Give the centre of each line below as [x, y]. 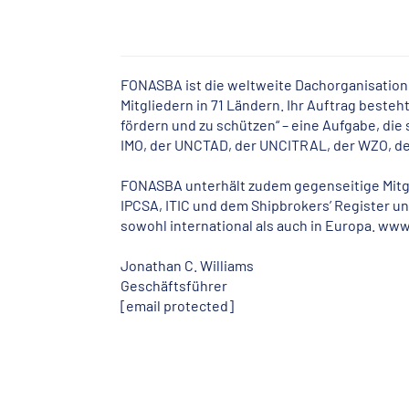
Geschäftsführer [174, 286]
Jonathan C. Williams [188, 266]
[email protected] [178, 306]
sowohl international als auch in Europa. [250, 225]
